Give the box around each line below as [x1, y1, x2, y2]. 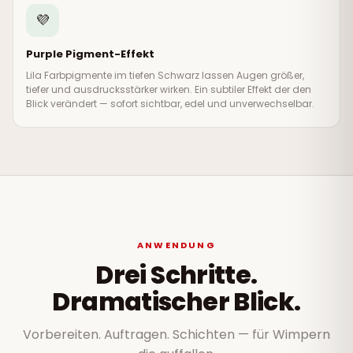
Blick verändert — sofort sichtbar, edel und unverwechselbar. [26, 96, 314, 110]
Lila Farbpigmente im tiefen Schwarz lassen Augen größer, [26, 68, 304, 82]
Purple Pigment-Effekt [26, 46, 154, 61]
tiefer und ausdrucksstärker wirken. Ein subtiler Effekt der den [26, 82, 311, 96]
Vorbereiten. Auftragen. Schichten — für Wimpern [23, 325, 330, 344]
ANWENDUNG [137, 238, 216, 251]
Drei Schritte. [95, 257, 258, 292]
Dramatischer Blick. [52, 284, 301, 319]
